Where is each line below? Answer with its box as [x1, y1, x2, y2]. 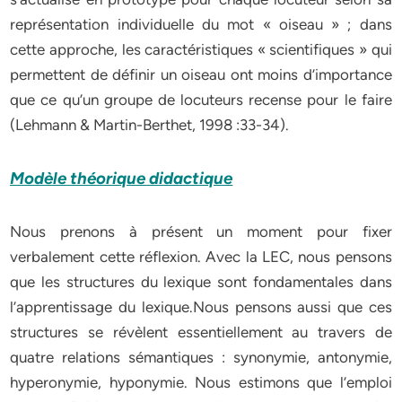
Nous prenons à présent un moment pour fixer [10, 223, 392, 240]
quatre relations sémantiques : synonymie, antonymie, [10, 348, 392, 366]
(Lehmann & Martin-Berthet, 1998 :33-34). [10, 116, 290, 134]
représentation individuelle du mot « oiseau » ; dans [10, 15, 392, 33]
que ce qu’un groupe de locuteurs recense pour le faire [10, 91, 392, 109]
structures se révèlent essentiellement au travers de [10, 323, 392, 341]
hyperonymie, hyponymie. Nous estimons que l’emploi [10, 373, 392, 391]
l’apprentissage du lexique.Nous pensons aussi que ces [10, 298, 392, 316]
